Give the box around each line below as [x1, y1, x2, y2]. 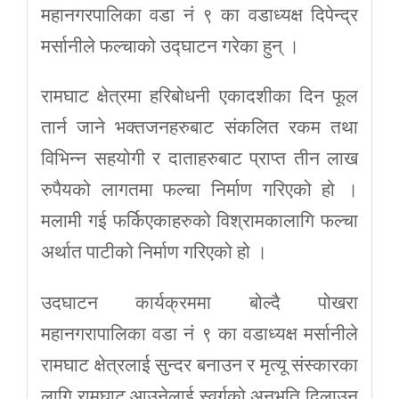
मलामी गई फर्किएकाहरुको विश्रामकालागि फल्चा [41, 210, 358, 232]
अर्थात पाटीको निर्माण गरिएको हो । [41, 241, 267, 264]
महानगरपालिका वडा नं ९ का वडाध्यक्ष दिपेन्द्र [41, 4, 358, 26]
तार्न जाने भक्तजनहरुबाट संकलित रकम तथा [41, 117, 358, 139]
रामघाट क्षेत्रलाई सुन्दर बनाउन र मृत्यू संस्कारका [41, 354, 358, 377]
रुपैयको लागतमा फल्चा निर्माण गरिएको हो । [41, 179, 358, 201]
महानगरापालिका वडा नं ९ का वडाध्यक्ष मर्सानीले [41, 323, 358, 346]
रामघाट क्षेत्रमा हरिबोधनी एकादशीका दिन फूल [41, 85, 358, 108]
